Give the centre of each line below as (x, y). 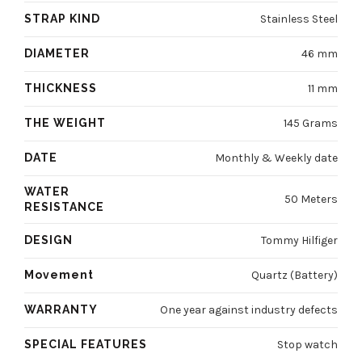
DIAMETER (57, 54)
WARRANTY (61, 310)
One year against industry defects (249, 310)
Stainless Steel (299, 19)
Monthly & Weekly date (276, 158)
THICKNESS (61, 88)
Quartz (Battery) (295, 276)
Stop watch (307, 345)
